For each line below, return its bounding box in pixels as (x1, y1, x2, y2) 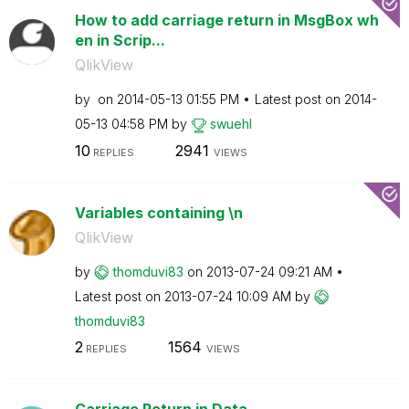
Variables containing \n (74, 203, 243, 222)
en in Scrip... (74, 31, 165, 49)
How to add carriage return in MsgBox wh (74, 11, 379, 29)
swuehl (209, 116, 252, 131)
